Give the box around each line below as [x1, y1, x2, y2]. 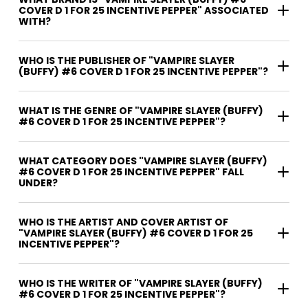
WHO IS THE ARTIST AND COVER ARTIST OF [19, 214, 228, 229]
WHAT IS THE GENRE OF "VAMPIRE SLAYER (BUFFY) [19, 103, 263, 118]
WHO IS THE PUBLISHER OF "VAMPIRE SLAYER [19, 53, 234, 67]
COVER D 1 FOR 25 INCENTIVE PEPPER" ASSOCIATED [19, 3, 269, 17]
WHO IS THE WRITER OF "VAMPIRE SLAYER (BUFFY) [19, 276, 134, 290]
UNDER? [19, 175, 58, 190]
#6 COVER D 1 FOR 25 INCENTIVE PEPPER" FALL [19, 164, 244, 179]
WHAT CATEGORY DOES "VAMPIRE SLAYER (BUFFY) [19, 153, 267, 168]
